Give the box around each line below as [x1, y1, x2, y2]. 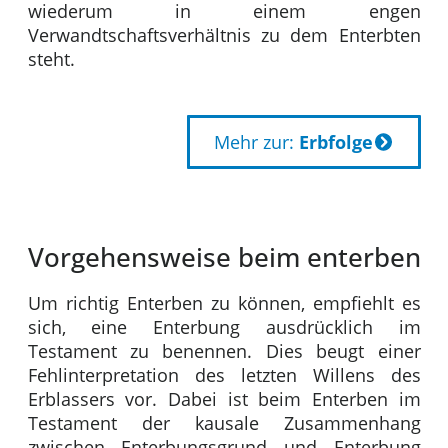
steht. [27, 47, 75, 72]
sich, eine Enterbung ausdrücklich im [27, 315, 421, 340]
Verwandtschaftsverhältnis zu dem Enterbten [27, 23, 421, 48]
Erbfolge [298, 130, 373, 155]
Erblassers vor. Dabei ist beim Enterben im [27, 387, 421, 412]
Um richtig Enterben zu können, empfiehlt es [27, 291, 421, 316]
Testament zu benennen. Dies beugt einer [27, 339, 421, 364]
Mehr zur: [213, 130, 299, 155]
